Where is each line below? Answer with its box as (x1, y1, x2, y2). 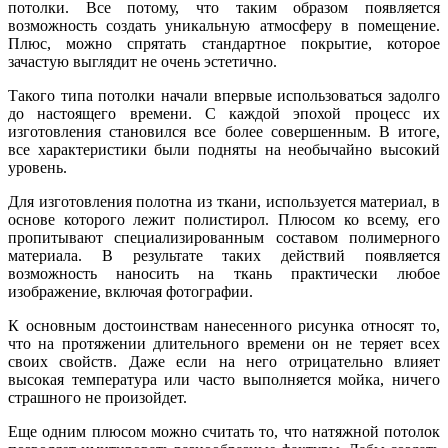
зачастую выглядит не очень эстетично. (8, 52, 277, 70)
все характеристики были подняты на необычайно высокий (8, 140, 440, 158)
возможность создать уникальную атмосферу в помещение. (8, 16, 440, 34)
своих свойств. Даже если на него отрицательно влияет (8, 352, 440, 370)
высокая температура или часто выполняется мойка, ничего (8, 370, 440, 388)
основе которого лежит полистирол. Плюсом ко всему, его (8, 210, 440, 228)
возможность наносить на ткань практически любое (8, 264, 440, 282)
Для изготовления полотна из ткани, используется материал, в (8, 192, 440, 210)
